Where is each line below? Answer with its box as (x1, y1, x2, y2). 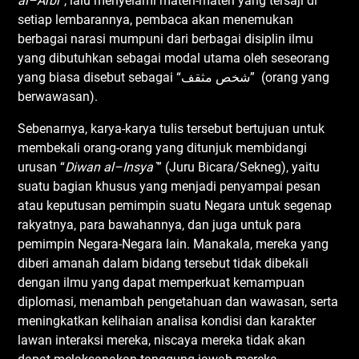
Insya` (123, 159, 158, 175)
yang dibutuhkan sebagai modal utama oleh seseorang (18, 50, 330, 66)
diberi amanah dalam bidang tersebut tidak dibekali (18, 255, 309, 271)
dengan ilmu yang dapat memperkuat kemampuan (18, 274, 305, 290)
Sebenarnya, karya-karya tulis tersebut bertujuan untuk (18, 120, 325, 136)
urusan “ (18, 159, 66, 175)
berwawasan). (18, 88, 99, 104)
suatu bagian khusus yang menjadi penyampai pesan (18, 178, 321, 194)
